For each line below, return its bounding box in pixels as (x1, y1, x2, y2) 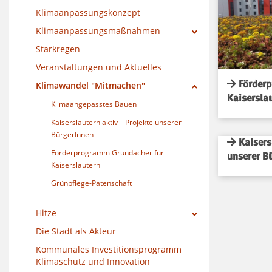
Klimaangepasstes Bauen (51, 98, 137, 109)
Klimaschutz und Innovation (36, 255, 150, 267)
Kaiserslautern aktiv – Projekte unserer (51, 117, 182, 127)
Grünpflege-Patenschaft (51, 177, 132, 188)
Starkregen (36, 42, 80, 55)
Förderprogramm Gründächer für (51, 147, 164, 158)
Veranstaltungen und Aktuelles (36, 61, 161, 73)
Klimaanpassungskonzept (36, 6, 140, 18)
